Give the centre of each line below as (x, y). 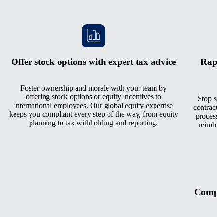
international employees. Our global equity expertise (93, 106)
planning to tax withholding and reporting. (93, 123)
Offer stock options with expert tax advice (93, 62)
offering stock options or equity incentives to (93, 97)
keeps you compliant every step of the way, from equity (93, 114)
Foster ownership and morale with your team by (93, 88)
